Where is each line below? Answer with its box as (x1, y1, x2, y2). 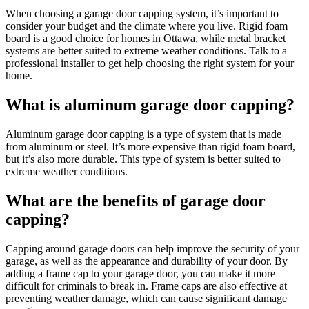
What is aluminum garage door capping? (6, 96, 295, 114)
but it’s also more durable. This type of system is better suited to (6, 153, 281, 166)
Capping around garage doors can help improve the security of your (6, 242, 299, 255)
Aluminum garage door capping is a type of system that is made (6, 128, 281, 141)
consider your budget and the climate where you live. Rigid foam (6, 20, 288, 32)
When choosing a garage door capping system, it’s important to (6, 8, 279, 20)
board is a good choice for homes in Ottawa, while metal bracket (6, 32, 286, 45)
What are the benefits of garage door (6, 192, 266, 210)
